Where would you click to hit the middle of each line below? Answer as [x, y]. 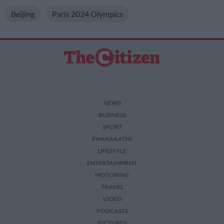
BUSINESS [112, 115]
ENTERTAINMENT [112, 163]
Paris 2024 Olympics [87, 13]
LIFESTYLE [112, 151]
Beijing [23, 13]
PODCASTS [112, 211]
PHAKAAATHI [112, 139]
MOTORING [112, 175]
